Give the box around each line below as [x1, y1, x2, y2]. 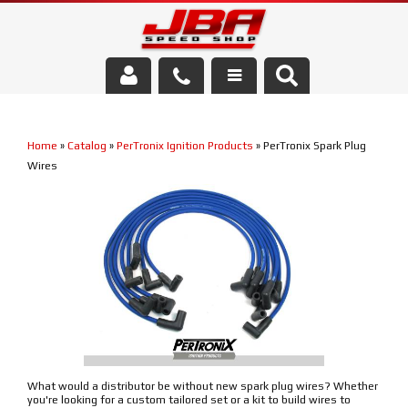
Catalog [67, 139, 107, 152]
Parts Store [20, 191, 90, 205]
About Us [20, 149, 76, 163]
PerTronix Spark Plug [263, 139, 366, 152]
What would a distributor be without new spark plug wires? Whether [27, 380, 378, 393]
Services [20, 107, 71, 121]
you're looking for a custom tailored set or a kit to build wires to [27, 393, 351, 406]
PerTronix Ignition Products [117, 139, 253, 152]
